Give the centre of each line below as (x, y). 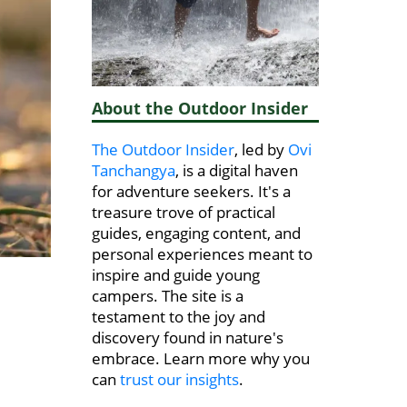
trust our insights (179, 380)
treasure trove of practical (184, 213)
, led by (261, 150)
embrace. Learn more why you (201, 359)
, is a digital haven (237, 171)
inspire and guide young (176, 275)
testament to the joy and (179, 317)
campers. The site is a (168, 296)
